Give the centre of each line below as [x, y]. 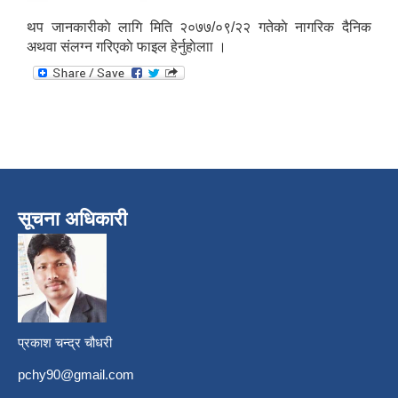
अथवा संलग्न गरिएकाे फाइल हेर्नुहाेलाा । [127, 47]
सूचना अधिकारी [72, 219]
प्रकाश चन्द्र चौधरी [65, 343]
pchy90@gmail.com [76, 375]
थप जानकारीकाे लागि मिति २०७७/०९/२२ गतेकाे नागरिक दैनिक [199, 28]
